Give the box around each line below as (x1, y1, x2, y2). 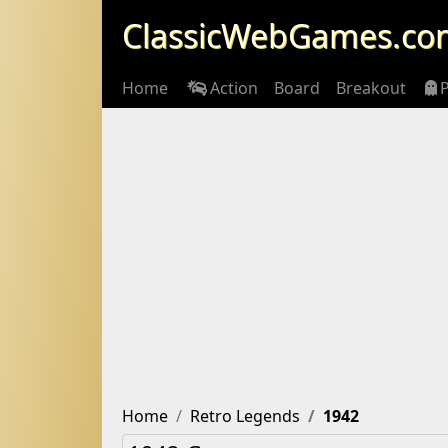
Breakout (336, 77, 406, 99)
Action (210, 77, 258, 99)
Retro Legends (190, 405, 300, 427)
